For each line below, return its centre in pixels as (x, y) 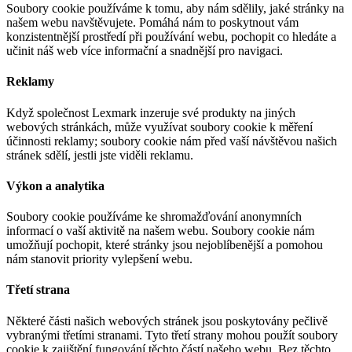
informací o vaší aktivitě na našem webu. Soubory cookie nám (160, 231)
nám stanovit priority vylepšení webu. (99, 259)
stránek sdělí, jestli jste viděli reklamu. (100, 155)
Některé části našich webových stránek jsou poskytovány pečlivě (167, 321)
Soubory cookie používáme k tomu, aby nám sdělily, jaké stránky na (175, 9)
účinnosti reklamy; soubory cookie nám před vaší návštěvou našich (172, 141)
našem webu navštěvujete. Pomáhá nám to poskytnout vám (152, 23)
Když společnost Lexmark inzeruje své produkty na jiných (151, 112)
